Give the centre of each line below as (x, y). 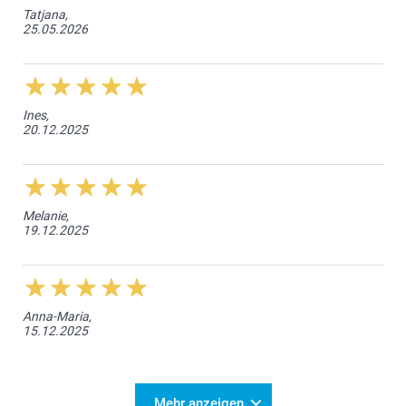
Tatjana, (45, 14)
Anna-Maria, (57, 316)
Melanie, (46, 215)
